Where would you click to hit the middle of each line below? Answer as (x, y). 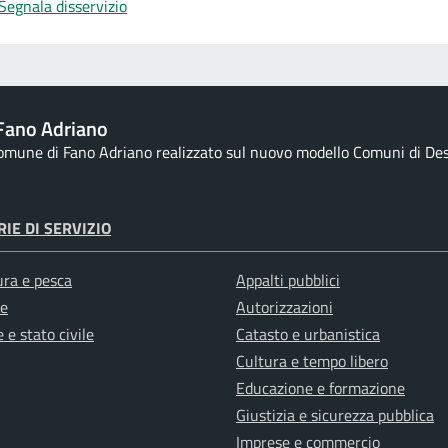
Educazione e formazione (320, 388)
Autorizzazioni (284, 307)
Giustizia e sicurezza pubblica (335, 415)
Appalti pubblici (288, 280)
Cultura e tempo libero (312, 361)
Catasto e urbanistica (308, 334)
